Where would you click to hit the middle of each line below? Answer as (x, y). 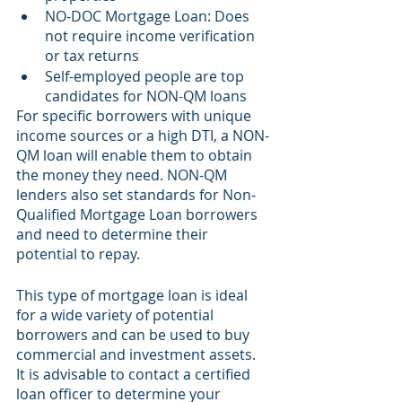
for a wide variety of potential (117, 315)
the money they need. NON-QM (123, 175)
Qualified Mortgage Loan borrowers (139, 214)
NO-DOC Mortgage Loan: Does (149, 16)
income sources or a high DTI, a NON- (143, 135)
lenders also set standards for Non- (136, 195)
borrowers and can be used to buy (135, 335)
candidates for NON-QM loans (146, 96)
